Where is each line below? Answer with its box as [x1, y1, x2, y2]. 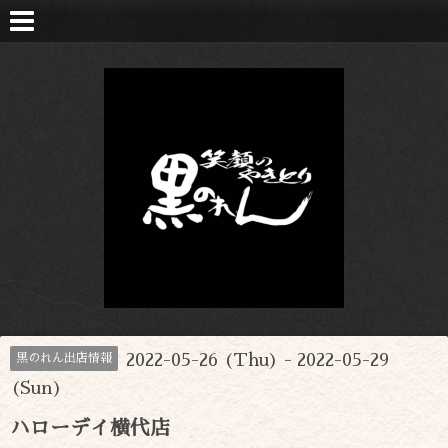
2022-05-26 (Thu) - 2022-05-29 [126, 351, 389, 369]
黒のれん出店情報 [16, 352, 112, 364]
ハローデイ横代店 [10, 418, 170, 438]
